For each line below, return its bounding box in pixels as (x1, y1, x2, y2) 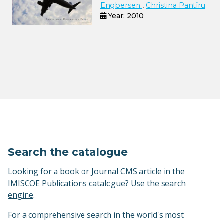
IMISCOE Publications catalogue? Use (8, 178, 147, 189)
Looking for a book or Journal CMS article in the (8, 166, 185, 177)
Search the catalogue (8, 145, 128, 159)
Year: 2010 (106, 11, 144, 20)
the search (147, 178, 186, 189)
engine (8, 190, 33, 201)
